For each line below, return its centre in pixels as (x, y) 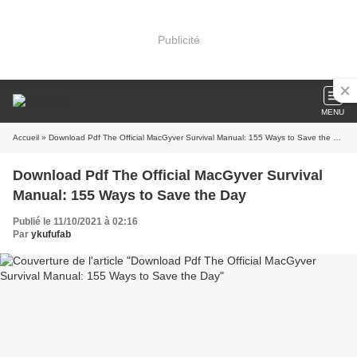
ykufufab (51, 234)
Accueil (26, 137)
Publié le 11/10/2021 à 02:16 (75, 222)
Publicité (178, 39)
